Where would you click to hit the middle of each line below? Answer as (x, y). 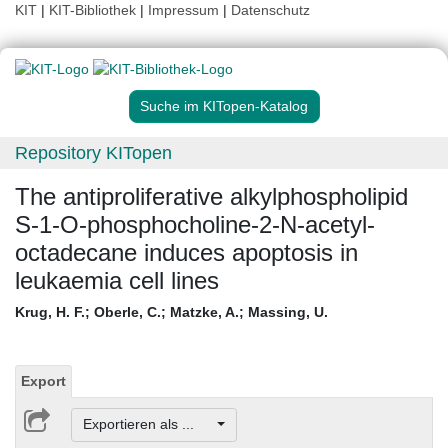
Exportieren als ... (148, 424)
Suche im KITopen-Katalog (224, 106)
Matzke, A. (204, 312)
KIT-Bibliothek (94, 10)
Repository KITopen (93, 153)
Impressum (183, 10)
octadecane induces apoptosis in (186, 253)
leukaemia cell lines (117, 281)
